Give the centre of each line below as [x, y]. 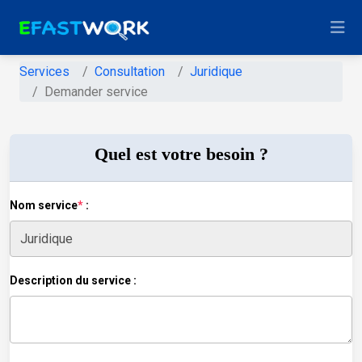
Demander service [96, 91]
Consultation [130, 71]
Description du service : [73, 280]
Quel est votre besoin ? [181, 154]
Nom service [44, 205]
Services [44, 71]
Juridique [216, 71]
